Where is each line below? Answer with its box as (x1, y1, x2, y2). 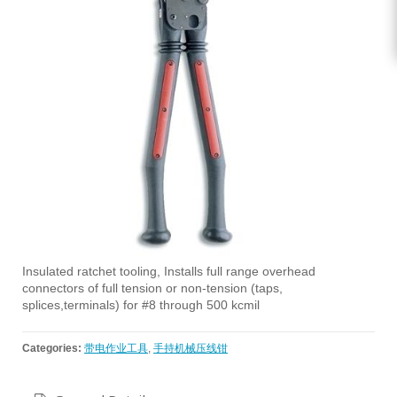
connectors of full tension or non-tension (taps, (22, 281, 283, 296)
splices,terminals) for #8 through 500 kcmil (22, 298, 260, 313)
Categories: (22, 342, 82, 354)
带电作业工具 (84, 342, 148, 354)
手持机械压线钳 (153, 342, 228, 354)
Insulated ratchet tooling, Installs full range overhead (22, 264, 315, 279)
